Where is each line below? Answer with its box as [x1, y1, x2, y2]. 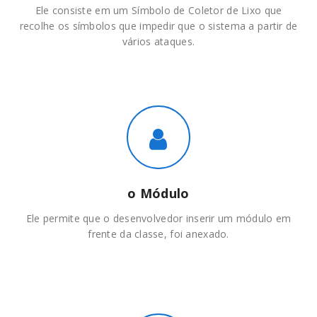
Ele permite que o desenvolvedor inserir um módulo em [25, 212, 292, 226]
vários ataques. [122, 35, 195, 49]
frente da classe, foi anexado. [88, 227, 229, 241]
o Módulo [127, 185, 190, 202]
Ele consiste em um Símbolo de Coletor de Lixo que [35, 4, 282, 18]
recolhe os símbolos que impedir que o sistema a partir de [19, 19, 298, 33]
